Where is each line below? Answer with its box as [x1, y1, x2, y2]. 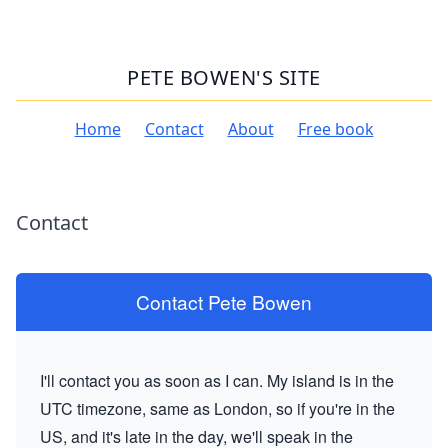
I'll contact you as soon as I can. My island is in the [40, 369, 394, 392]
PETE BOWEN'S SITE [127, 64, 321, 91]
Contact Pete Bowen [136, 288, 312, 315]
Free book [297, 118, 374, 140]
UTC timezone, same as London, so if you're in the [40, 397, 395, 420]
